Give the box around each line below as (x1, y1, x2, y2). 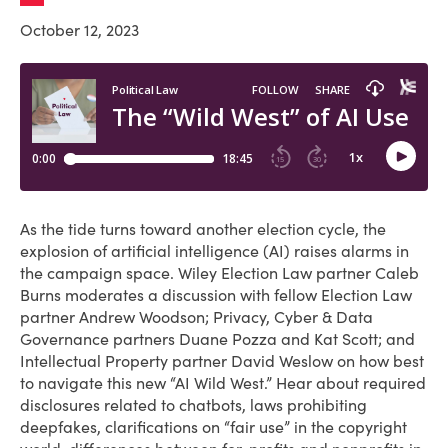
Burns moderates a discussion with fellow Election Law (20, 285, 412, 305)
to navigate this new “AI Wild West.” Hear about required (20, 373, 426, 393)
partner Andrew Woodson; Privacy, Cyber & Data (20, 307, 373, 327)
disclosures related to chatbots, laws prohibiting (20, 395, 367, 415)
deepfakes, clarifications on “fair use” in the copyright (20, 417, 407, 437)
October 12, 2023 (20, 20, 139, 40)
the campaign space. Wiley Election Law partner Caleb (20, 263, 419, 283)
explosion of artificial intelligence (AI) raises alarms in (20, 241, 409, 261)
